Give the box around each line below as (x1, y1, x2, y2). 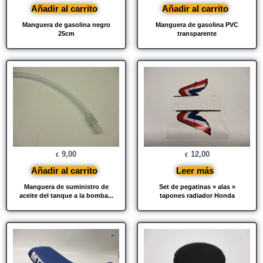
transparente (177, 29, 217, 37)
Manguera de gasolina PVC (156, 21, 238, 28)
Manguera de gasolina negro (22, 21, 110, 28)
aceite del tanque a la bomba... (19, 191, 113, 199)
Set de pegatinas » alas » (159, 183, 235, 190)
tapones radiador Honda (159, 191, 235, 199)
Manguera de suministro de (23, 183, 109, 190)
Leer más (176, 165, 214, 176)
